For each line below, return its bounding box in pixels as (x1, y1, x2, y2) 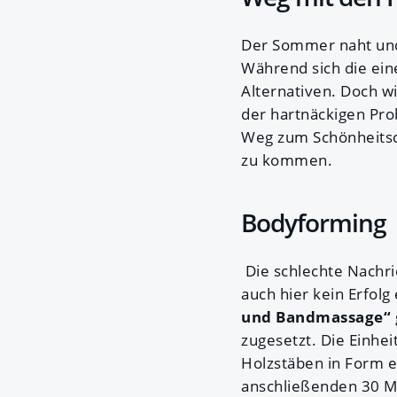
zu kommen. (241, 149, 332, 170)
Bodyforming (241, 205, 386, 239)
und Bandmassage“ (241, 306, 391, 327)
